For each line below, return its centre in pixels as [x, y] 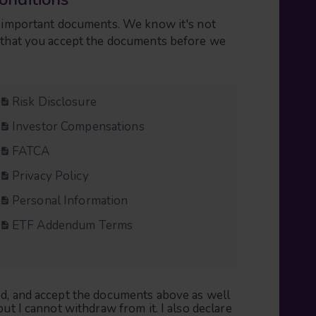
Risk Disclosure [54, 102]
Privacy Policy [50, 176]
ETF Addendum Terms [73, 225]
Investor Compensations [78, 126]
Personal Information [70, 200]
